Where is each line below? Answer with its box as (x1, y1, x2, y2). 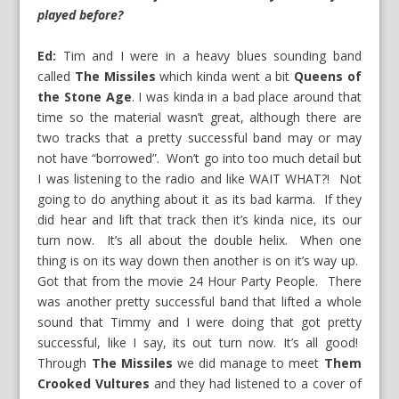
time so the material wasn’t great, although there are (37, 108, 362, 126)
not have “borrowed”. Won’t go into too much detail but (37, 149, 362, 167)
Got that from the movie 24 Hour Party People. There (37, 272, 362, 289)
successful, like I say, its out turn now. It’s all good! (37, 333, 362, 351)
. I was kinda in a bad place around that (131, 87, 362, 105)
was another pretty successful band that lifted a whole (37, 292, 362, 310)
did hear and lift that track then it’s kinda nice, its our (37, 210, 362, 228)
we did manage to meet (172, 354, 324, 371)
